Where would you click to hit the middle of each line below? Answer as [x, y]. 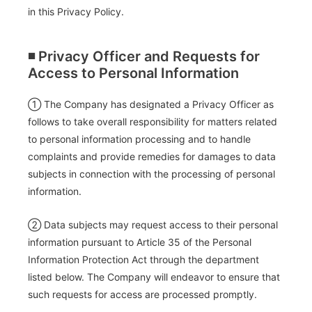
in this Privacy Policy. [76, 12]
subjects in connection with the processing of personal [151, 174]
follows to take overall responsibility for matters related [153, 122]
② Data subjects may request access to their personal [153, 224]
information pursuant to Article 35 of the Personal [140, 242]
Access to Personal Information [133, 73]
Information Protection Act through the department [143, 259]
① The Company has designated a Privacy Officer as [151, 104]
